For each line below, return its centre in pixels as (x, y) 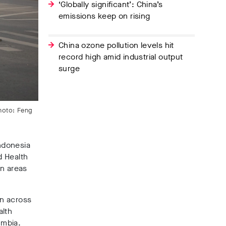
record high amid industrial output (121, 57)
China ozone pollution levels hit (116, 45)
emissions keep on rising (104, 16)
